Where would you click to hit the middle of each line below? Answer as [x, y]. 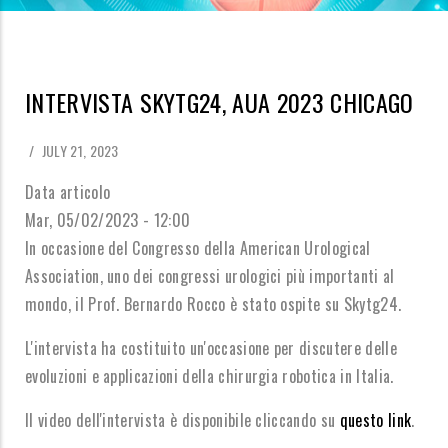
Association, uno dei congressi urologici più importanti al [210, 276]
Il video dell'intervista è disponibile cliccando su [182, 420]
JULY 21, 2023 [78, 150]
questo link [375, 420]
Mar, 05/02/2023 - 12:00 [108, 220]
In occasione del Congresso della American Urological [198, 248]
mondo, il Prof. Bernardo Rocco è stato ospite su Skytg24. [213, 304]
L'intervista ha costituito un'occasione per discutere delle [211, 348]
